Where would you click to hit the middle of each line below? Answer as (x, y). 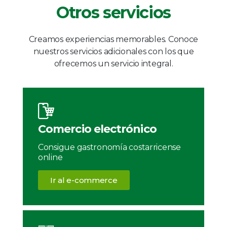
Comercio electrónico (97, 129)
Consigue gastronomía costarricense (109, 147)
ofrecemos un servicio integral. (113, 64)
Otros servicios (113, 13)
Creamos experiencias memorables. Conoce (113, 40)
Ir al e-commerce (84, 180)
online (50, 158)
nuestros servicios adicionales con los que (113, 52)
